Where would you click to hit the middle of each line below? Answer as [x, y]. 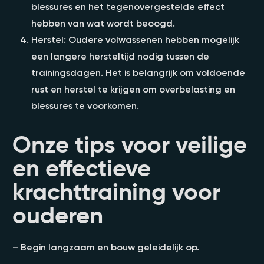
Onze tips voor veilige [130, 144]
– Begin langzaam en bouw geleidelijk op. [106, 247]
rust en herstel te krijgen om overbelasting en [133, 89]
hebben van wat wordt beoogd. [103, 23]
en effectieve [82, 168]
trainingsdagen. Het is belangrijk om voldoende [138, 72]
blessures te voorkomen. [85, 105]
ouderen [58, 215]
